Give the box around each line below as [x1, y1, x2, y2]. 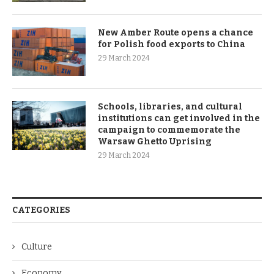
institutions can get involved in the [98, 113, 260, 124]
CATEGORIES [12, 205, 70, 215]
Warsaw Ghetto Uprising [98, 136, 212, 147]
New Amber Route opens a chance [98, 28, 253, 38]
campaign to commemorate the [98, 125, 240, 135]
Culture [21, 242, 52, 252]
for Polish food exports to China [98, 39, 245, 50]
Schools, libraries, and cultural [98, 102, 242, 112]
